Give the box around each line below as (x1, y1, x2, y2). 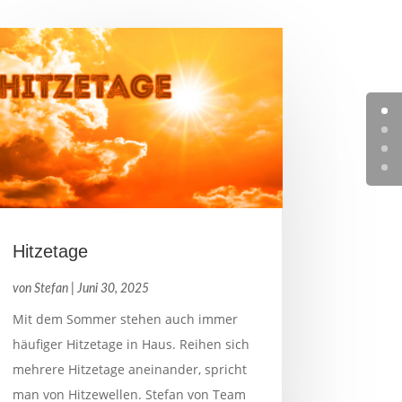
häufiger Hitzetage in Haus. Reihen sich (12, 335, 249, 353)
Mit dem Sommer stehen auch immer (12, 310, 238, 328)
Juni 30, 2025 (76, 282, 149, 295)
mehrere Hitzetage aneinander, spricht (12, 360, 247, 378)
